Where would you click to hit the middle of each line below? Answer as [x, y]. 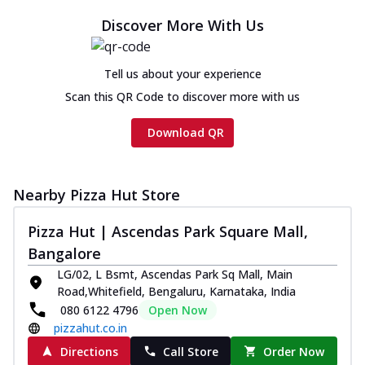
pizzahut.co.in [90, 328]
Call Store [190, 351]
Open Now [178, 310]
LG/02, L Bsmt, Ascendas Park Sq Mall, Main [175, 274]
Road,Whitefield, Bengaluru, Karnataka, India [176, 291]
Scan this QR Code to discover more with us [182, 96]
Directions [89, 351]
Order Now [294, 351]
